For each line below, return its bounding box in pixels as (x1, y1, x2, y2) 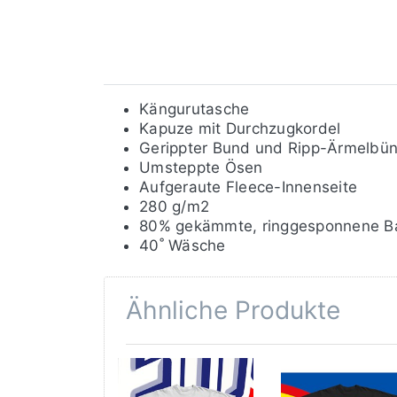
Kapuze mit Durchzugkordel (139, 120, 341, 138)
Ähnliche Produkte (126, 295, 340, 326)
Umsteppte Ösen (139, 159, 263, 177)
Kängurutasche (139, 100, 250, 119)
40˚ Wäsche (139, 237, 226, 255)
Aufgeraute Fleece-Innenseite (139, 178, 357, 197)
